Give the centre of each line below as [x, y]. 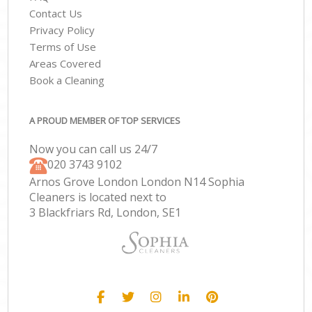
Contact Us [56, 14]
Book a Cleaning [67, 80]
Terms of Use [63, 47]
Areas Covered [65, 64]
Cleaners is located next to [98, 197]
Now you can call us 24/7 [94, 149]
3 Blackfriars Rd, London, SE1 [106, 212]
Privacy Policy [62, 30]
